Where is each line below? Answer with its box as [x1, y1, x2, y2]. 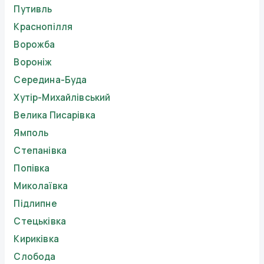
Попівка [14, 162, 50, 175]
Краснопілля [14, 21, 73, 34]
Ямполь [14, 127, 49, 140]
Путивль [14, 3, 52, 16]
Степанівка [14, 144, 67, 157]
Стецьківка [14, 215, 66, 228]
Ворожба [14, 38, 55, 51]
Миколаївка [14, 180, 68, 193]
